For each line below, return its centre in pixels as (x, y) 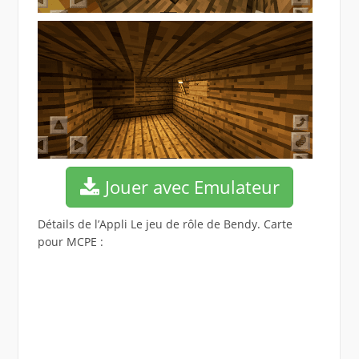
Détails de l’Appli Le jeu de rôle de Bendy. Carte (165, 224)
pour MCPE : (70, 241)
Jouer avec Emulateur (190, 186)
